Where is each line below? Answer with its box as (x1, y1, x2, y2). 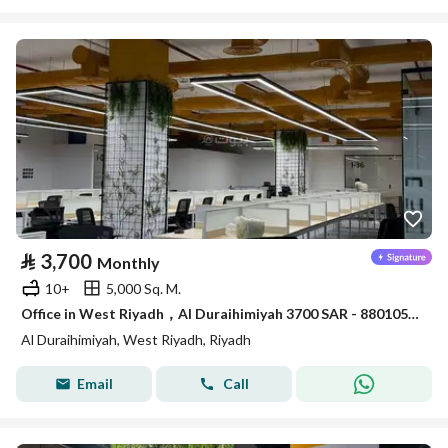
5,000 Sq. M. (106, 279, 181, 297)
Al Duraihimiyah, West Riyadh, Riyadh (21, 331, 251, 348)
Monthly (97, 253, 160, 272)
